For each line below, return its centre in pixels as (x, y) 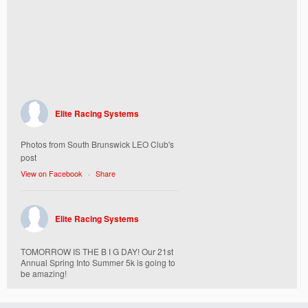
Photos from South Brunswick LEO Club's (97, 144)
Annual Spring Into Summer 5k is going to (98, 262)
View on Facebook (52, 173)
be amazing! (44, 273)
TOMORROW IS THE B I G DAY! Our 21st (97, 251)
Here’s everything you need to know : (90, 291)
